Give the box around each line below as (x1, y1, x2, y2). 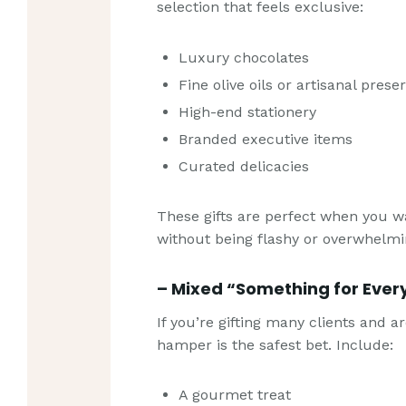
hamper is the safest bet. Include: (157, 335, 394, 353)
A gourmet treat (179, 386, 292, 404)
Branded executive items (179, 130, 353, 148)
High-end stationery (179, 102, 317, 121)
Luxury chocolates (179, 48, 310, 66)
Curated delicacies (179, 157, 310, 175)
